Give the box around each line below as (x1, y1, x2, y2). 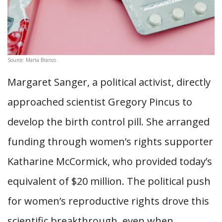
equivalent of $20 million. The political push (7, 174, 211, 188)
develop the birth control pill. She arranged (7, 115, 210, 129)
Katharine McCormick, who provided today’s (7, 155, 212, 168)
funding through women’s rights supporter (7, 135, 213, 149)
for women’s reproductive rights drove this (7, 194, 209, 208)
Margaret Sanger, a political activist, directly (7, 75, 211, 89)
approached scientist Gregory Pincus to (7, 95, 192, 109)
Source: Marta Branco (7, 56, 56, 64)
